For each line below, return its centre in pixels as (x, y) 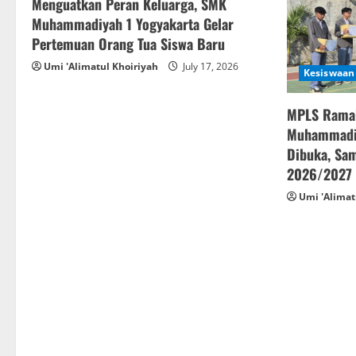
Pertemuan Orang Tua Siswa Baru (128, 44)
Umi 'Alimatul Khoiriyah (101, 66)
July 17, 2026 (209, 66)
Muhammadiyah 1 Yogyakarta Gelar (133, 24)
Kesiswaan (329, 73)
